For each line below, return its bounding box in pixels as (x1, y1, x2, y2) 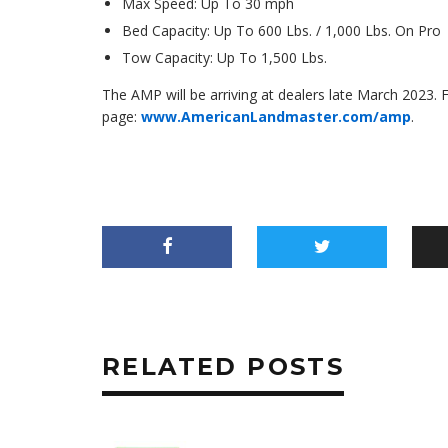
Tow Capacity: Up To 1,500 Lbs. (122, 48, 327, 67)
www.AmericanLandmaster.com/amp (141, 107, 411, 126)
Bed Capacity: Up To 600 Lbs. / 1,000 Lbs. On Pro (122, 21, 441, 40)
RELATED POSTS (102, 352, 345, 381)
